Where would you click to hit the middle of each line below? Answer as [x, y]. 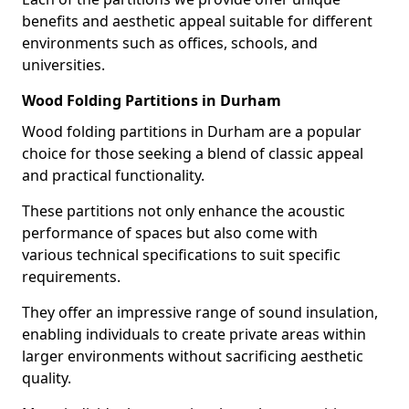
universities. [63, 65]
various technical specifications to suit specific [181, 255]
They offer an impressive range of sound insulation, [200, 312]
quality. [47, 378]
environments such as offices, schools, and [170, 43]
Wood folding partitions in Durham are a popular [192, 131]
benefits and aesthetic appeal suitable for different [197, 21]
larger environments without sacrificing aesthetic [193, 356]
